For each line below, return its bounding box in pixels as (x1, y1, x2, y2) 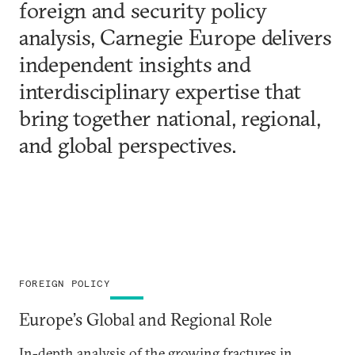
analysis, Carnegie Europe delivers (19, 23, 332, 51)
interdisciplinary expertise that (19, 77, 302, 105)
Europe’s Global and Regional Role (19, 307, 272, 330)
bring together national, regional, (19, 104, 321, 132)
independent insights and (19, 50, 251, 78)
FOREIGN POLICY (19, 277, 110, 289)
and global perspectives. (19, 131, 237, 158)
